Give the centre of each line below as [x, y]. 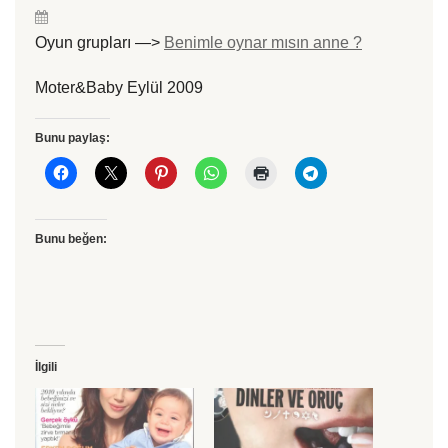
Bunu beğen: [71, 239]
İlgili [46, 367]
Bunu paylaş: [72, 138]
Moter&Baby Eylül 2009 [119, 87]
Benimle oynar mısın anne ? [263, 42]
